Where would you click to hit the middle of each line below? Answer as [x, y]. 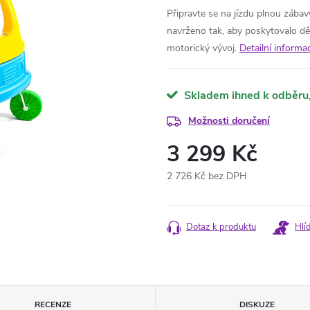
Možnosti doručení [229, 121]
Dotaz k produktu [221, 227]
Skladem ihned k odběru [245, 95]
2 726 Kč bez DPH [207, 176]
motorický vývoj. [202, 48]
